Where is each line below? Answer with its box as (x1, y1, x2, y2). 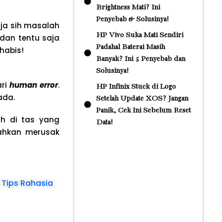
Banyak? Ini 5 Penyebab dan (96, 55, 185, 63)
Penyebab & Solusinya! (96, 15, 168, 23)
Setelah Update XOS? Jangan (96, 95, 188, 103)
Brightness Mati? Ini (96, 3, 160, 11)
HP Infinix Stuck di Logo (96, 83, 176, 91)
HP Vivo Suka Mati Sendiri (96, 31, 183, 39)
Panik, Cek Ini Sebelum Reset (96, 107, 191, 114)
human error (9, 80, 58, 90)
